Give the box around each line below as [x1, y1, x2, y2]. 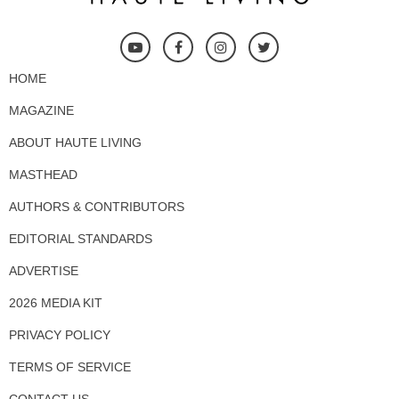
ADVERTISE [9, 263, 78, 278]
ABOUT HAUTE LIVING [9, 134, 142, 150]
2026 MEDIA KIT [9, 295, 102, 310]
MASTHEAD [9, 167, 77, 182]
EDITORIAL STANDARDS [9, 231, 152, 246]
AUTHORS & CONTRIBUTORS [9, 199, 184, 214]
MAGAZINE [9, 102, 74, 118]
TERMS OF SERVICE [9, 359, 131, 374]
